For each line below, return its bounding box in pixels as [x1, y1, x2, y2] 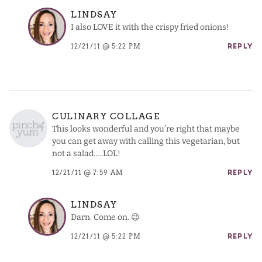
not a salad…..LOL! [52, 148, 120, 158]
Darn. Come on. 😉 [71, 212, 140, 222]
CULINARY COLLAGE [52, 111, 160, 122]
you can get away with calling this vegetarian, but [52, 136, 240, 146]
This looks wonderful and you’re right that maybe [52, 123, 240, 134]
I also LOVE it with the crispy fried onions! [71, 22, 229, 32]
